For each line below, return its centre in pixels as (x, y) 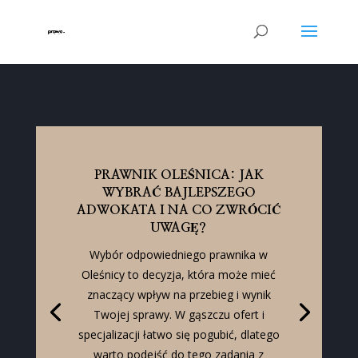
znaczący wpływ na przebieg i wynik (179, 295)
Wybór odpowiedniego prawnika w (179, 255)
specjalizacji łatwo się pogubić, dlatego (179, 335)
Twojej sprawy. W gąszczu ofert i (179, 315)
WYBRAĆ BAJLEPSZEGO (179, 193)
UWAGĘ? (179, 228)
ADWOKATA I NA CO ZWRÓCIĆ (179, 211)
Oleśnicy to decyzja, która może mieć (179, 275)
